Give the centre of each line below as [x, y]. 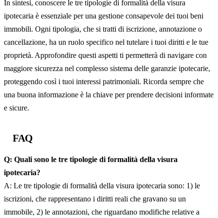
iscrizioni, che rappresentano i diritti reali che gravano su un [95, 199]
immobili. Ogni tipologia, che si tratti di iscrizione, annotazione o [103, 29]
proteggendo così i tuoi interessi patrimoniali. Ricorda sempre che [104, 82]
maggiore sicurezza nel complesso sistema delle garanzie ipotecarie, [107, 68]
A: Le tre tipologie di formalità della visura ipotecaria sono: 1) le [102, 186]
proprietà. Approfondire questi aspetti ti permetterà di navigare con [105, 55]
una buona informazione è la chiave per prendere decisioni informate [109, 95]
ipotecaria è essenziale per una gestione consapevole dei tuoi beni [104, 16]
